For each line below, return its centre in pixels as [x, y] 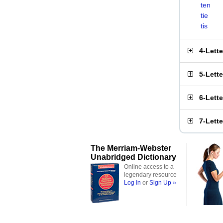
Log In [132, 183]
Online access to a [149, 167]
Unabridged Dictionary [133, 157]
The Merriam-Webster [131, 148]
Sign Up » [163, 183]
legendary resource [150, 175]
